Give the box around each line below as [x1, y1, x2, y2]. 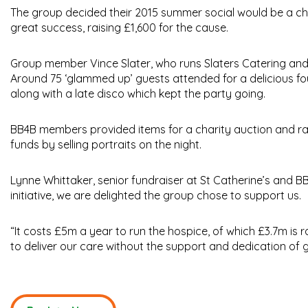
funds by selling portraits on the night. [10, 137, 201, 152]
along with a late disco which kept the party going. [10, 87, 265, 101]
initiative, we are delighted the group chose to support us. [10, 188, 301, 203]
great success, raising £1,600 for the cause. [10, 21, 228, 35]
